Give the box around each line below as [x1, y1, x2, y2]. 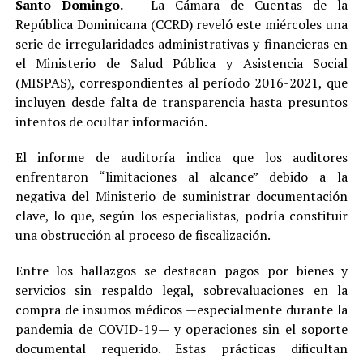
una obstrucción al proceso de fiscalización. [15, 225, 271, 244]
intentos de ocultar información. [15, 112, 207, 130]
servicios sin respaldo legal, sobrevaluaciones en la [15, 280, 348, 299]
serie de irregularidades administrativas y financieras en [15, 34, 348, 53]
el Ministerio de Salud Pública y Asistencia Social [15, 53, 348, 72]
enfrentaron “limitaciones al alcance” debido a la [15, 167, 348, 186]
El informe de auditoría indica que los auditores [15, 147, 348, 166]
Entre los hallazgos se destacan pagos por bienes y [15, 261, 348, 280]
